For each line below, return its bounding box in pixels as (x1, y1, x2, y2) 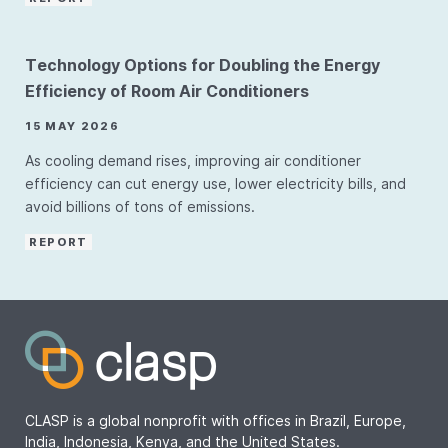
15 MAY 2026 (25, 119, 120, 133)
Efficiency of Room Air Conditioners (25, 81, 309, 101)
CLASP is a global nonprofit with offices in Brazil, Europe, (25, 412, 406, 429)
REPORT (29, 235, 88, 249)
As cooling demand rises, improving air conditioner (25, 152, 361, 169)
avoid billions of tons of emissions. (25, 198, 255, 215)
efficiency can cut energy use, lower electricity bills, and (25, 175, 406, 192)
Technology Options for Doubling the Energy (25, 55, 380, 75)
